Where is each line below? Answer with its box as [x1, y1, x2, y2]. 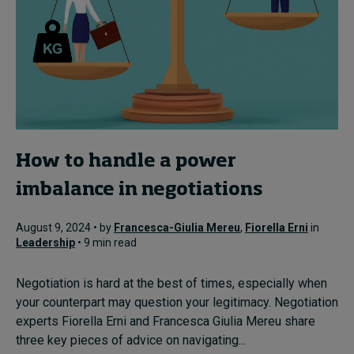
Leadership [16, 235, 75, 249]
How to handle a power [16, 152, 236, 171]
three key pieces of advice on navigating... [16, 332, 246, 348]
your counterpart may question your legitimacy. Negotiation [16, 294, 338, 310]
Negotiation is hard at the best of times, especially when [16, 275, 327, 291]
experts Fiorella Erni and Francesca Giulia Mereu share [16, 313, 315, 329]
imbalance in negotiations [16, 180, 267, 199]
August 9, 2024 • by [16, 220, 114, 234]
